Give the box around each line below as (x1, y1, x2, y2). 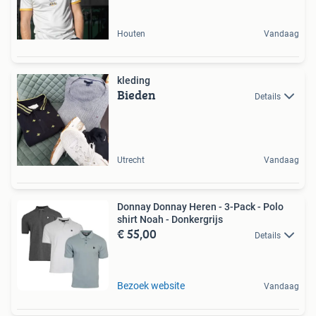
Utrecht (117, 154, 145, 165)
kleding (117, 74, 150, 86)
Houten (117, 28, 145, 39)
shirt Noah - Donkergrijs (117, 213, 223, 225)
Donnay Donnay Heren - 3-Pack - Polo (117, 200, 284, 212)
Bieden (117, 85, 156, 104)
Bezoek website (117, 279, 185, 291)
